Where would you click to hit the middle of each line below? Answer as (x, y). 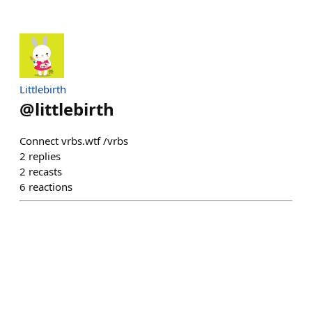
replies (45, 156)
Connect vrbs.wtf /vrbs (74, 141)
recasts (45, 171)
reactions (50, 187)
